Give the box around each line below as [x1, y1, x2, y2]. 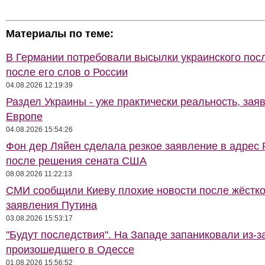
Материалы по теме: [6, 28, 114, 40]
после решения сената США [6, 155, 147, 167]
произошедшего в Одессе [6, 244, 134, 256]
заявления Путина [6, 199, 97, 211]
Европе [6, 111, 43, 122]
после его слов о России [6, 66, 128, 78]
